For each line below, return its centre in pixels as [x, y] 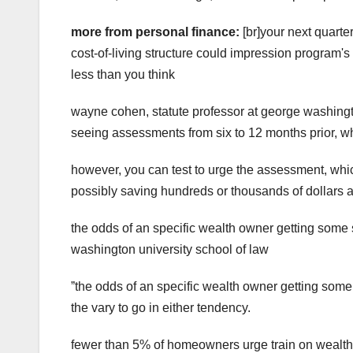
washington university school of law [170, 250]
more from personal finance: [157, 32]
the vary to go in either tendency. [161, 308]
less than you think [123, 75]
